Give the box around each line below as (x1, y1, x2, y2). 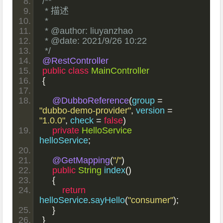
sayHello (91, 195, 125, 205)
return (62, 185, 86, 195)
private (52, 125, 80, 135)
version (133, 105, 168, 115)
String (78, 165, 102, 175)
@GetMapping (52, 155, 111, 165)
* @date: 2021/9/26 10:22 (45, 35, 147, 46)
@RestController (42, 55, 109, 66)
